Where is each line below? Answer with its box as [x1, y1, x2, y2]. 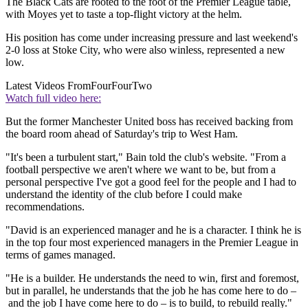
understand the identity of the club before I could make [5, 188, 242, 201]
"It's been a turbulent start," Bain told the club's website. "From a [5, 151, 286, 164]
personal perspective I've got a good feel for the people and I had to [5, 176, 296, 188]
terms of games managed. [5, 249, 115, 261]
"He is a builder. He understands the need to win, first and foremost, [5, 272, 299, 285]
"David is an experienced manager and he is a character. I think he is [5, 224, 301, 236]
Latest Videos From [5, 80, 91, 92]
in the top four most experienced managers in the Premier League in [5, 236, 298, 249]
